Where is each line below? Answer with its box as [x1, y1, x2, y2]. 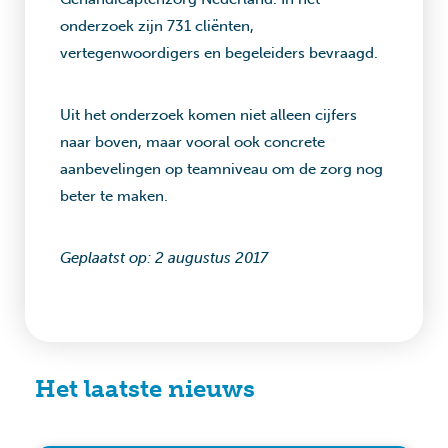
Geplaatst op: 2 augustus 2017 [60, 249, 268, 267]
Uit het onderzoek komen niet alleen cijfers [60, 106, 357, 124]
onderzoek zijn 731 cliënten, [60, 17, 254, 35]
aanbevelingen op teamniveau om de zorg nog [60, 160, 383, 178]
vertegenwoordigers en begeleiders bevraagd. [60, 44, 378, 62]
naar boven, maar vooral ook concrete [60, 133, 325, 151]
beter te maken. [60, 187, 168, 205]
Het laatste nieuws [35, 374, 255, 403]
